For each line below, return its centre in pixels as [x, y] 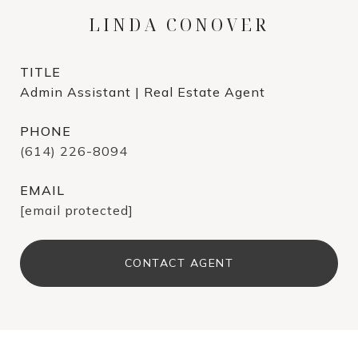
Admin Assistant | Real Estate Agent [143, 92]
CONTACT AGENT [179, 263]
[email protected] [77, 210]
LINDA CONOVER [179, 25]
